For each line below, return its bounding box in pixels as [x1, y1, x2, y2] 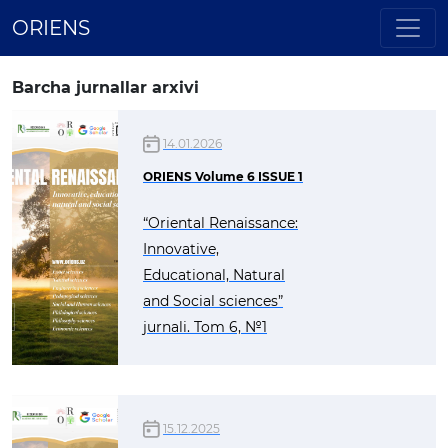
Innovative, [143, 240, 219, 258]
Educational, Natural [143, 266, 285, 284]
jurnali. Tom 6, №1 [143, 318, 267, 336]
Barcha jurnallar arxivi [12, 78, 199, 97]
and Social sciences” [143, 292, 283, 310]
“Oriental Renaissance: [143, 214, 298, 232]
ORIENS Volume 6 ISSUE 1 [143, 169, 303, 184]
